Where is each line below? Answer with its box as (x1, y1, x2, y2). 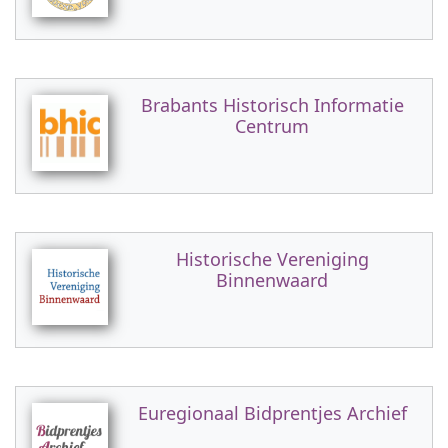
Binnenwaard (216, 268, 328, 292)
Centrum (235, 114, 309, 138)
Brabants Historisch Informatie (140, 93, 404, 117)
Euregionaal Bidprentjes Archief (137, 401, 407, 425)
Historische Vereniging (175, 247, 369, 271)
